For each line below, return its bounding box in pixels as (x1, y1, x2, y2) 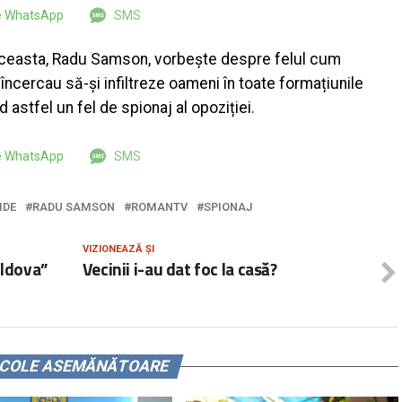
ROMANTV (131, 200, 188, 214)
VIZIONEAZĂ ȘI (82, 243, 154, 256)
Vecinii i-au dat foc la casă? (82, 256, 277, 283)
